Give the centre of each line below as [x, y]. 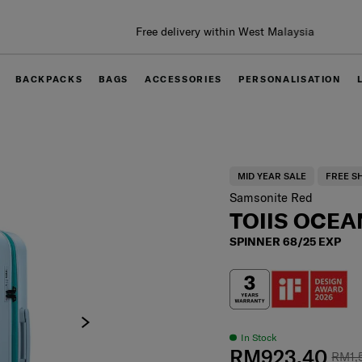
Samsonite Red [271, 198]
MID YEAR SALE [272, 177]
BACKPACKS [49, 80]
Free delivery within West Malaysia [181, 31]
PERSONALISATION [290, 80]
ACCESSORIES [183, 80]
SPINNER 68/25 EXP [286, 242]
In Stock [259, 338]
